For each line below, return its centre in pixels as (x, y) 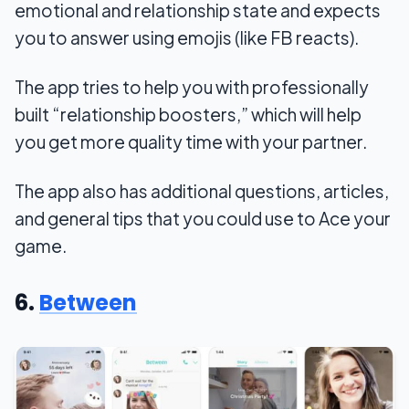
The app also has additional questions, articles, (202, 191)
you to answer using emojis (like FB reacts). (187, 38)
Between (88, 303)
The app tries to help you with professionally (192, 87)
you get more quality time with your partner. (191, 142)
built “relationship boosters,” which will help (188, 115)
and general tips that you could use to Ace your (203, 219)
